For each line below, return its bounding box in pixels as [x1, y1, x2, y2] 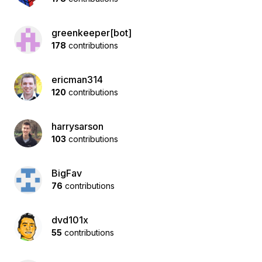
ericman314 [51, 74, 103, 85]
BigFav [51, 167, 82, 179]
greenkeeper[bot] [51, 27, 132, 39]
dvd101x [51, 214, 88, 226]
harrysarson [51, 120, 104, 132]
